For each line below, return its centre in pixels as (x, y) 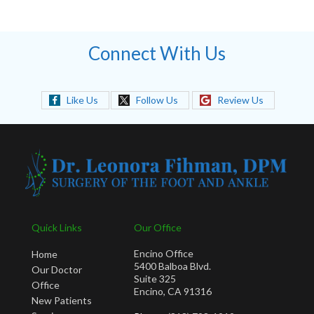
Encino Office (164, 253)
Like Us (82, 100)
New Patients (62, 300)
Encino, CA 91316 (173, 291)
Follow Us (157, 100)
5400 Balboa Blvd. (172, 266)
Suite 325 (155, 279)
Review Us (240, 100)
